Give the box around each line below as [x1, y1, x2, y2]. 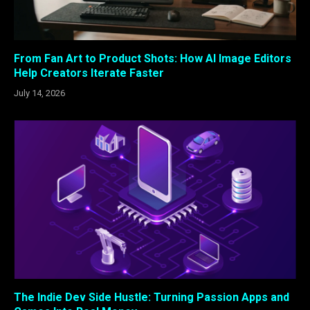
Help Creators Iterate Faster [14, 66, 164, 80]
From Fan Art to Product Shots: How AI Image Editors [14, 51, 291, 65]
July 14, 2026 [14, 87, 65, 98]
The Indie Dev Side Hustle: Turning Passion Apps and [14, 291, 289, 304]
